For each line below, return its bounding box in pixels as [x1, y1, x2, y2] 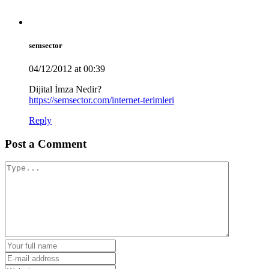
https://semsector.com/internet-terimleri [29, 94, 174, 105]
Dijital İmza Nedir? [29, 83, 101, 94]
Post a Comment [5, 137, 86, 150]
